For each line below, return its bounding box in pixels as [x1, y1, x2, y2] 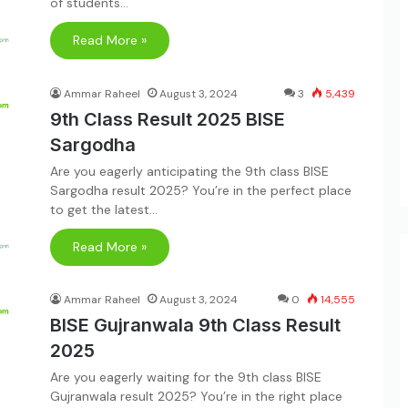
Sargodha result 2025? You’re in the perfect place [50, 181, 352, 199]
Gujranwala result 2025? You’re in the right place [50, 388, 342, 404]
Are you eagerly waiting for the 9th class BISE [50, 369, 321, 385]
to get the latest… [50, 200, 158, 218]
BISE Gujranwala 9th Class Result [50, 314, 341, 336]
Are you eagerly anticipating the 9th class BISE [50, 162, 329, 179]
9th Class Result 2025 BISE [50, 107, 285, 130]
